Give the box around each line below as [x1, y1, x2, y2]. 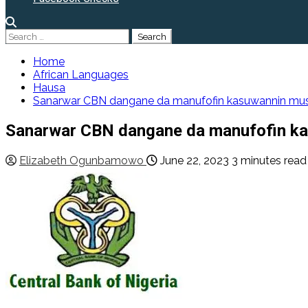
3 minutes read [232, 153, 307, 167]
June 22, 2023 [157, 153, 229, 167]
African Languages [33, 68, 129, 81]
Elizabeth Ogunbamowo [19, 153, 146, 167]
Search [5, 28, 40, 41]
